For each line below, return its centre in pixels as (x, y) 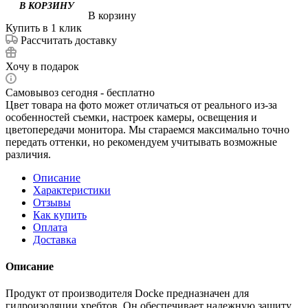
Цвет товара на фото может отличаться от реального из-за (141, 104)
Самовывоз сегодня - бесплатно (80, 92)
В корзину (112, 15)
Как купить (60, 214)
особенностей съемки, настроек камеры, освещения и (131, 117)
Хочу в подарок (42, 66)
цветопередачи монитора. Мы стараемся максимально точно (147, 129)
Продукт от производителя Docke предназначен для (127, 294)
